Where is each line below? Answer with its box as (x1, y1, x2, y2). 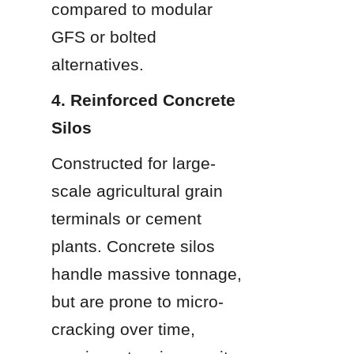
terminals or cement (51, 209, 201, 228)
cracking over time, (51, 319, 195, 338)
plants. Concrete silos (51, 236, 215, 255)
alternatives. (51, 55, 144, 73)
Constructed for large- (51, 153, 216, 172)
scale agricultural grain (51, 181, 223, 200)
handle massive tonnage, (51, 264, 242, 283)
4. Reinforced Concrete (51, 90, 235, 109)
